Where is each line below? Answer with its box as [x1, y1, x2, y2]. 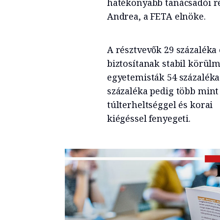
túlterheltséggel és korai [107, 98, 213, 110]
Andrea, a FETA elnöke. [107, 10, 206, 22]
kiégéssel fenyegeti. [107, 112, 191, 124]
